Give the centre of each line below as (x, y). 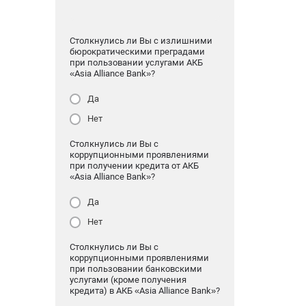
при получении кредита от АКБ (134, 166)
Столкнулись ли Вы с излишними (141, 40)
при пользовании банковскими (136, 269)
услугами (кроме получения (128, 280)
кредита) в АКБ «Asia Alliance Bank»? (144, 291)
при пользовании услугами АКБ (136, 62)
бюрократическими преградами (137, 51)
